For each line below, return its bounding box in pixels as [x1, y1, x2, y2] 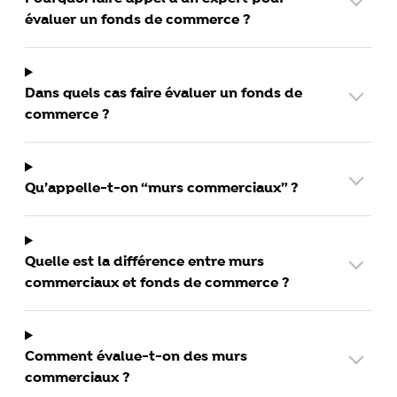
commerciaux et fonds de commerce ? [25, 273, 290, 292]
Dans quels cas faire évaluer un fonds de [25, 83, 302, 103]
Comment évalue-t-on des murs [25, 346, 247, 366]
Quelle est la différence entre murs [25, 252, 264, 271]
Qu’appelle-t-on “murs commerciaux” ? [25, 178, 299, 198]
